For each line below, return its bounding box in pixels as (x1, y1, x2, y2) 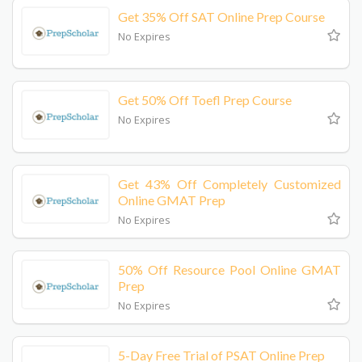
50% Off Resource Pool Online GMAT (118, 261, 341, 277)
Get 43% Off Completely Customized (118, 175, 341, 192)
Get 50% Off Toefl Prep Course (118, 92, 292, 108)
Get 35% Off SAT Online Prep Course (118, 8, 325, 24)
